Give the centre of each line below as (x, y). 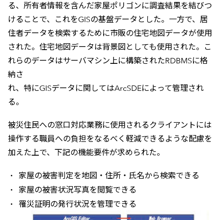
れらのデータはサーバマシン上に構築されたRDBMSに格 (108, 61)
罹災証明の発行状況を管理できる (78, 204)
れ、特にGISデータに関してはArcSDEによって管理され (106, 88)
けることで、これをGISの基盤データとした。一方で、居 (108, 20)
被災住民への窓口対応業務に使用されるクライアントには (110, 125)
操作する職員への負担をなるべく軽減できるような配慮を (110, 138)
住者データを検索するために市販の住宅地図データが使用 (110, 33)
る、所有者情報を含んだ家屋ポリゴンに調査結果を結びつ (110, 6)
